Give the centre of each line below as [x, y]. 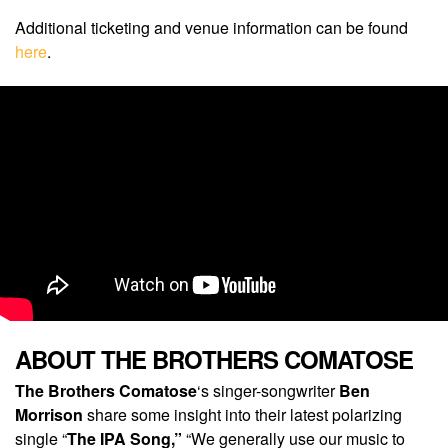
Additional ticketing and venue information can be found [211, 27]
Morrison [51, 415]
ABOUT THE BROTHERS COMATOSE [214, 359]
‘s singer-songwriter [266, 391]
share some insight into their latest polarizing [244, 415]
